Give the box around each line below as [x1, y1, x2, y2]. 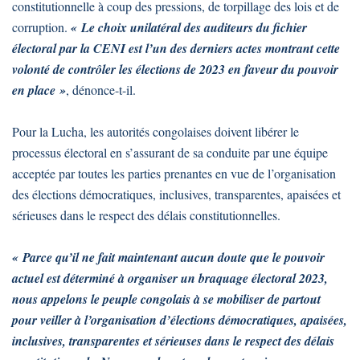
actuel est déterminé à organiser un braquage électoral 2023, [12, 268, 328, 287]
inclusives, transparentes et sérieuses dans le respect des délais [12, 331, 334, 350]
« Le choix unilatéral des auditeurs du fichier [71, 18, 307, 36]
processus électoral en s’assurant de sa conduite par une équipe [12, 143, 328, 161]
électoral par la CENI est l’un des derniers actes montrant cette [12, 39, 340, 57]
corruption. [12, 18, 71, 35]
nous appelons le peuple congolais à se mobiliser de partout [12, 289, 321, 308]
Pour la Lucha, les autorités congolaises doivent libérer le [12, 122, 299, 140]
